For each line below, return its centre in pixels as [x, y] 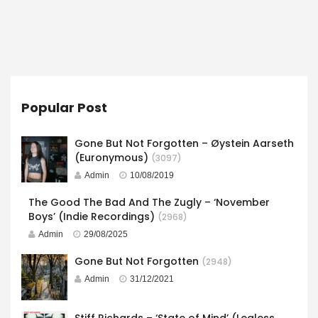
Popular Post [64, 107]
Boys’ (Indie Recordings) [92, 216]
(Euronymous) [111, 157]
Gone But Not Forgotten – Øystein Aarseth [184, 143]
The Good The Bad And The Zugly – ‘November [149, 202]
